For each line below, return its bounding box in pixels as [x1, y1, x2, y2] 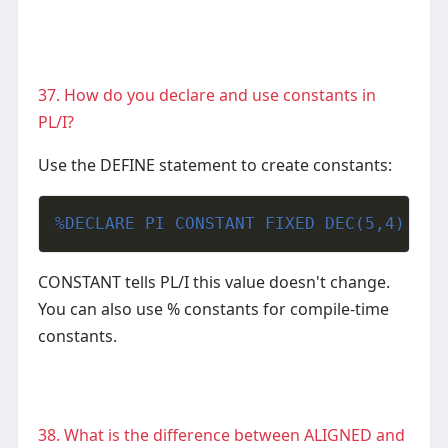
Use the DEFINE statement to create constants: [37, 154, 392, 177]
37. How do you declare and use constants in [37, 84, 376, 107]
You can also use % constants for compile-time [37, 298, 389, 321]
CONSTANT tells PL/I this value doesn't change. [37, 271, 390, 294]
